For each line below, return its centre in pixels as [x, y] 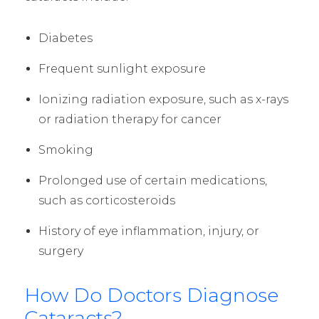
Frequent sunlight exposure [122, 68]
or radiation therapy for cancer [130, 119]
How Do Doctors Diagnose [151, 295]
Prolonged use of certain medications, [152, 180]
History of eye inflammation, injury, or [148, 231]
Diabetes [65, 38]
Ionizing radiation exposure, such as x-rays [163, 99]
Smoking [66, 150]
